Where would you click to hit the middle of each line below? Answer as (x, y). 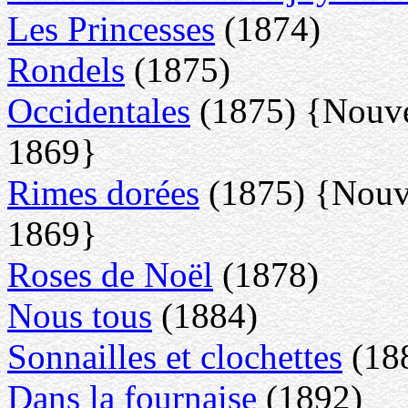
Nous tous (80, 315)
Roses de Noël (110, 274)
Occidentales (99, 110)
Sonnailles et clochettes (175, 356)
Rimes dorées (103, 192)
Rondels (66, 69)
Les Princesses (111, 28)
